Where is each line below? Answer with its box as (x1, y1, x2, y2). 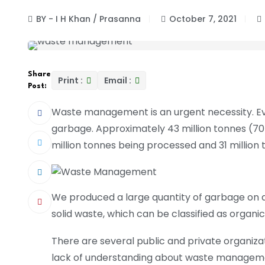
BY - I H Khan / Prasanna (36, 13, 141, 25)
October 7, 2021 (169, 13, 237, 25)
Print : (58, 75, 85, 87)
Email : (104, 75, 133, 87)
